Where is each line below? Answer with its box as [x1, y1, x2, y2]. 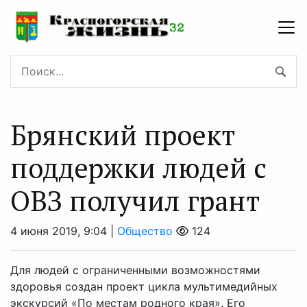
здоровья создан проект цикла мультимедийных [10, 280, 278, 293]
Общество [117, 224, 173, 238]
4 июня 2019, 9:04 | [10, 224, 117, 238]
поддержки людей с [10, 149, 267, 186]
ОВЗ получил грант [10, 182, 260, 219]
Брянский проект [10, 116, 235, 153]
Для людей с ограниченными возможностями [10, 263, 260, 277]
